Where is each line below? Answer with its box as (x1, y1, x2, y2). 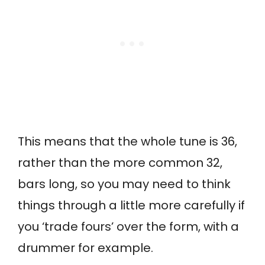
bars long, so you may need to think (18, 176, 231, 193)
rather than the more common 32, (18, 154, 222, 172)
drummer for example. (18, 240, 153, 257)
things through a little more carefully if (18, 197, 245, 214)
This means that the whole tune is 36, (18, 133, 237, 150)
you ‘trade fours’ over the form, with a (18, 218, 239, 235)
